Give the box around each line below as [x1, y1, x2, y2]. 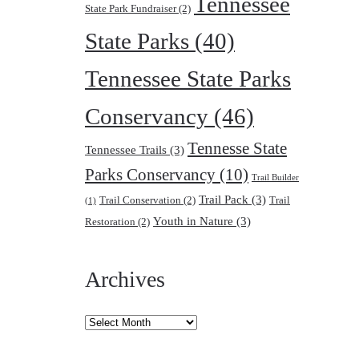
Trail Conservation [99, 194, 181, 206]
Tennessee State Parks [85, 66, 291, 91]
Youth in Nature [153, 215, 233, 228]
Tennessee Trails [85, 143, 167, 156]
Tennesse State [188, 139, 287, 157]
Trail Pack [199, 193, 248, 206]
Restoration [85, 216, 135, 228]
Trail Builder [252, 173, 299, 182]
